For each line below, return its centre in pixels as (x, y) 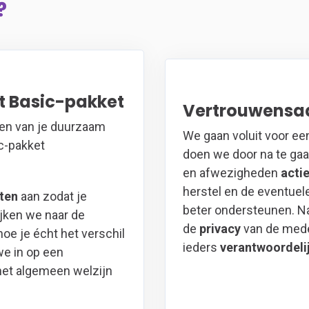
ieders (201, 248)
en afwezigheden (231, 173)
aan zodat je (52, 196)
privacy (221, 229)
